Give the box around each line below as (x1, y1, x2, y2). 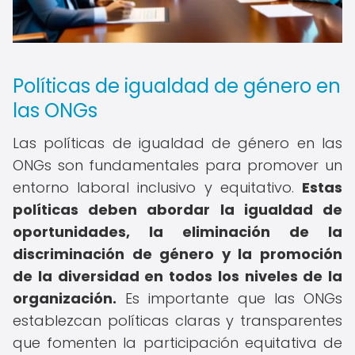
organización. (13, 288, 116, 308)
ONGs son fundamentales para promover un (13, 155, 342, 175)
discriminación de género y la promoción (13, 244, 342, 264)
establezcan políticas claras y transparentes (13, 311, 342, 330)
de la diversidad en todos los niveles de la (13, 266, 342, 286)
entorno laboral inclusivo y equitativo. (13, 177, 302, 197)
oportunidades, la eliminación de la (13, 222, 342, 242)
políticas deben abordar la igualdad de (13, 200, 342, 219)
